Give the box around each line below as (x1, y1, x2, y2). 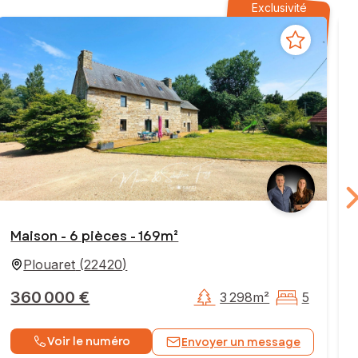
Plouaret (23, 257, 76, 273)
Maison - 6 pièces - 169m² (10, 227, 179, 246)
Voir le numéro (46, 333, 130, 350)
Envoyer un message (181, 334, 301, 351)
